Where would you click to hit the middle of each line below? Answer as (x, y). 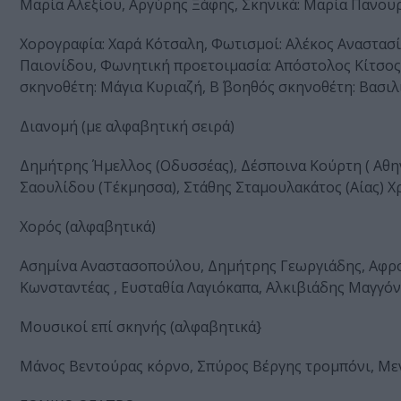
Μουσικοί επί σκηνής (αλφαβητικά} (141, 327)
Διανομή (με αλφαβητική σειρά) (127, 127)
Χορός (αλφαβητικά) (88, 227)
